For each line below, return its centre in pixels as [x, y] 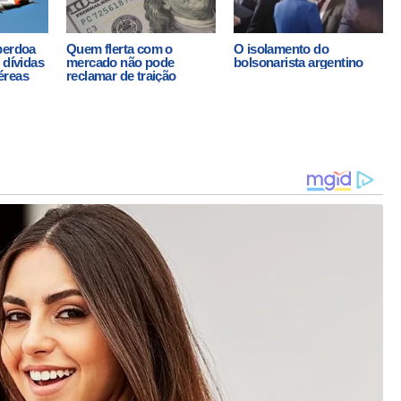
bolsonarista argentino [299, 63]
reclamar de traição [121, 76]
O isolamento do [282, 49]
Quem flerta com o [119, 49]
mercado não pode [120, 63]
